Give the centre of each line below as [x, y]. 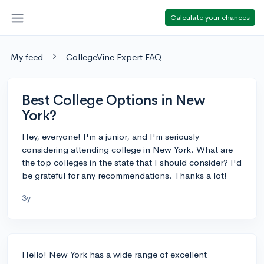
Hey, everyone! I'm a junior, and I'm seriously [110, 136]
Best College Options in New [114, 100]
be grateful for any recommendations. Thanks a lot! [124, 175]
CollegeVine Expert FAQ [114, 57]
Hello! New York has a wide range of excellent [114, 254]
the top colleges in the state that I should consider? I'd [132, 162]
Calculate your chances [210, 17]
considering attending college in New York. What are [127, 149]
